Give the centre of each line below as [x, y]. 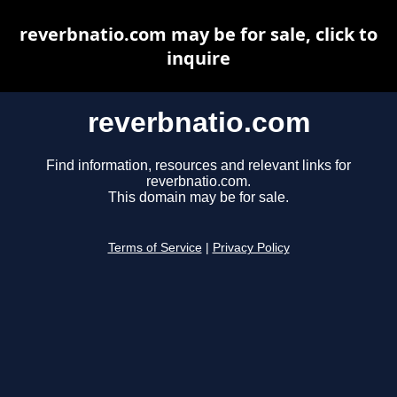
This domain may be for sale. [198, 198]
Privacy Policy [251, 248]
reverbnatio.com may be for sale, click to [198, 34]
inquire [198, 58]
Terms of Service [155, 248]
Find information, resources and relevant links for [198, 166]
